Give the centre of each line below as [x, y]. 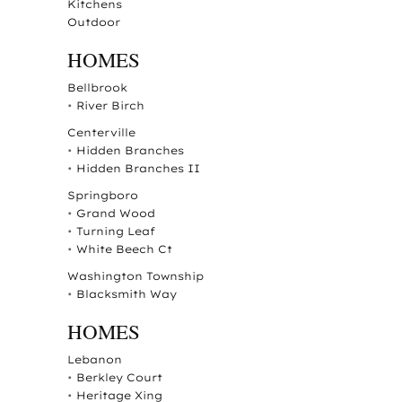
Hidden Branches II [138, 168]
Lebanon [94, 359]
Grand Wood [115, 213]
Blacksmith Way [126, 293]
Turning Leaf [115, 231]
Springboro [102, 195]
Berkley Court [119, 377]
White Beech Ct [124, 249]
